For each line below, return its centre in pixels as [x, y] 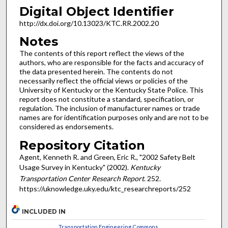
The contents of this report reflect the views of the [102, 53]
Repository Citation [82, 145]
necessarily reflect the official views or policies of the [103, 81]
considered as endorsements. [66, 127]
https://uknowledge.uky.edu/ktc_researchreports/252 [105, 188]
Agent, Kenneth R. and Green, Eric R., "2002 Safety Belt [107, 157]
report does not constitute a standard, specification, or [106, 99]
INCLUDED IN [44, 211]
